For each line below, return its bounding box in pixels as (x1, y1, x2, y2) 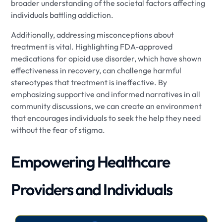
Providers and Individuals (11, 179, 172, 199)
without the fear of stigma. (11, 124, 106, 135)
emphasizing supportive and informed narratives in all (11, 89, 201, 99)
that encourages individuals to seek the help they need (11, 112, 201, 123)
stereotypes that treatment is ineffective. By (11, 77, 167, 87)
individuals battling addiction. (11, 9, 114, 20)
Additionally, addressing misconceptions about (11, 29, 174, 40)
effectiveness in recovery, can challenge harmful (11, 65, 182, 75)
